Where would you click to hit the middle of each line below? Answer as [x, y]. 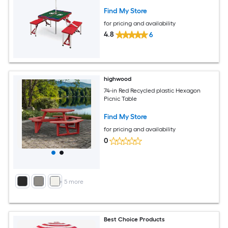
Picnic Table [121, 98]
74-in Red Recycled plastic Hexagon [152, 90]
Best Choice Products [135, 220]
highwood [118, 79]
